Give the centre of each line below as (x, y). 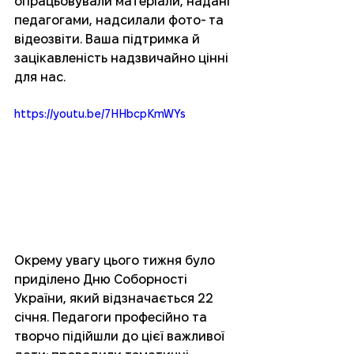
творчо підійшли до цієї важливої (121, 337)
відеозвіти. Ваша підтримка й (109, 40)
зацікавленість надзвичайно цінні (123, 58)
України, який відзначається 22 (115, 299)
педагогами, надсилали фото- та (121, 21)
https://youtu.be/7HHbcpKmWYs (100, 114)
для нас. (40, 77)
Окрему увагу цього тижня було (116, 261)
